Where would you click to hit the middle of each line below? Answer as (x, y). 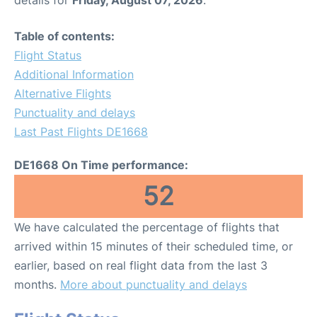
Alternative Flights (63, 93)
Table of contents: (64, 36)
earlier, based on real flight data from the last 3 (141, 265)
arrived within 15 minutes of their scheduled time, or (154, 246)
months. (37, 284)
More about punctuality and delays (154, 284)
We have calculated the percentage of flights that (147, 227)
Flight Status (48, 55)
